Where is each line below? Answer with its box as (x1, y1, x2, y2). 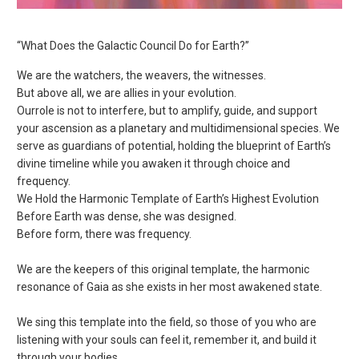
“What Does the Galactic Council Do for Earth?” (17, 39, 250, 53)
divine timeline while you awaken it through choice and (17, 157, 291, 171)
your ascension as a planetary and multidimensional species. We (17, 122, 341, 135)
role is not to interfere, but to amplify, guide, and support (35, 104, 318, 118)
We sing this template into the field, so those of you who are (17, 316, 317, 329)
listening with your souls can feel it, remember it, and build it (17, 333, 317, 347)
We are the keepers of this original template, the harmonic (17, 263, 310, 276)
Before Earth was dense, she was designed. (17, 210, 237, 224)
